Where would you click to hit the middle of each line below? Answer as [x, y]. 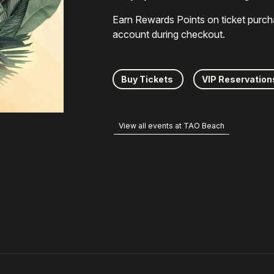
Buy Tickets [148, 80]
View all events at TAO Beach [172, 126]
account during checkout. [169, 34]
